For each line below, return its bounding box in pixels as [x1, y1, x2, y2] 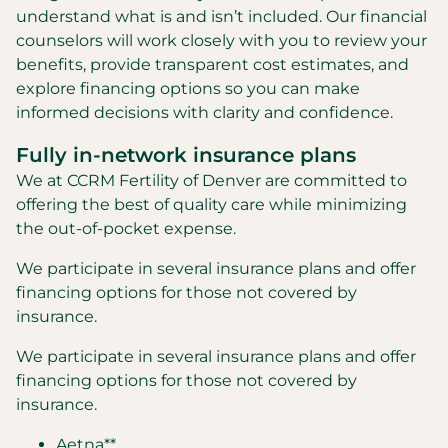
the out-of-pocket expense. [16, 219, 236, 238]
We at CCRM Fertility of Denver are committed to [16, 171, 407, 190]
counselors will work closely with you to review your [16, 31, 427, 50]
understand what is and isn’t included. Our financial [16, 7, 427, 26]
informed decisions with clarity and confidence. [16, 103, 393, 122]
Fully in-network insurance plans [16, 143, 356, 167]
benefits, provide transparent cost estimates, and [16, 55, 409, 74]
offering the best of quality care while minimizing [16, 195, 407, 214]
